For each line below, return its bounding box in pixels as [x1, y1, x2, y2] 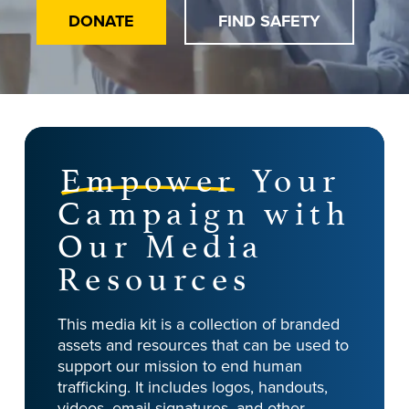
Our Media [57, 217, 265, 267]
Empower [59, 152, 236, 202]
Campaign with [57, 184, 351, 235]
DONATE [68, 8, 134, 33]
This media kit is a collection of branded [57, 312, 340, 336]
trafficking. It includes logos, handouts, [57, 375, 328, 399]
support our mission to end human [57, 354, 302, 378]
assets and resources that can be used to [57, 333, 349, 357]
